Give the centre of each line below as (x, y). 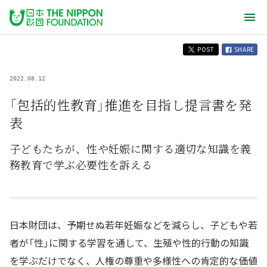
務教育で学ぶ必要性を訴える (81, 164)
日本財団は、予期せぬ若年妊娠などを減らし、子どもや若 (133, 225)
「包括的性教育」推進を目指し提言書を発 (131, 105)
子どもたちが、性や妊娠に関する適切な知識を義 (131, 148)
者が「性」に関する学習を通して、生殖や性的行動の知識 (129, 243)
